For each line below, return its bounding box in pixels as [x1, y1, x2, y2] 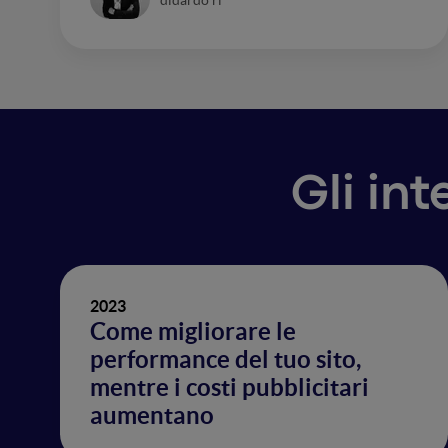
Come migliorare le [90, 318, 296, 345]
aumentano [90, 402, 214, 429]
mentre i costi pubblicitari [90, 374, 369, 401]
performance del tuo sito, [90, 346, 361, 373]
